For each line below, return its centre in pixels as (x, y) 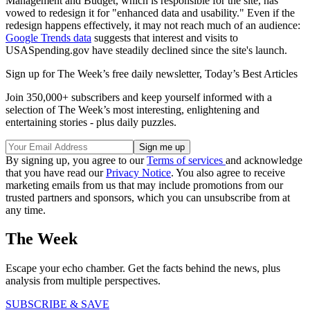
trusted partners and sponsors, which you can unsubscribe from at (148, 197)
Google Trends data (48, 37)
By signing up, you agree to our (76, 160)
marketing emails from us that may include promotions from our (144, 185)
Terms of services (186, 160)
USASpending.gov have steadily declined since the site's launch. (146, 50)
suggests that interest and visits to (165, 37)
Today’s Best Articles (251, 73)
